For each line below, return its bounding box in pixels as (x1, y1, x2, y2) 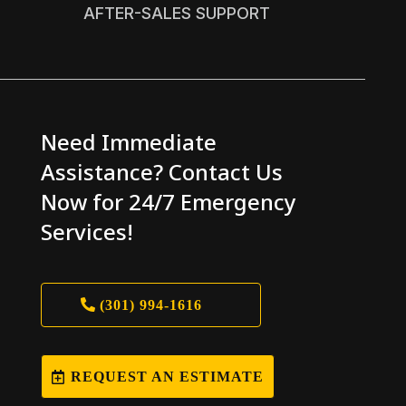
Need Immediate (40, 127, 217, 158)
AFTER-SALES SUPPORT (82, 4, 270, 24)
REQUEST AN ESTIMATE (70, 369, 264, 385)
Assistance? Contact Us (40, 157, 283, 188)
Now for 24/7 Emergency (40, 187, 296, 217)
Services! (40, 217, 133, 247)
